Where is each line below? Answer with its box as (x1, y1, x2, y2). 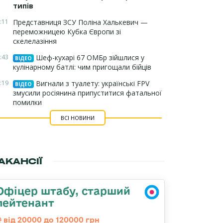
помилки (13, 98, 42, 107)
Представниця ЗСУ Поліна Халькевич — (13, 17, 148, 27)
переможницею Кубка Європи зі (13, 27, 121, 36)
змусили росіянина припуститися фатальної (13, 88, 162, 98)
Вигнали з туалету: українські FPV (34, 79, 149, 88)
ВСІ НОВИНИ (60, 114, 95, 121)
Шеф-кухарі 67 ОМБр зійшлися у (34, 53, 144, 62)
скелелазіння (13, 36, 57, 46)
